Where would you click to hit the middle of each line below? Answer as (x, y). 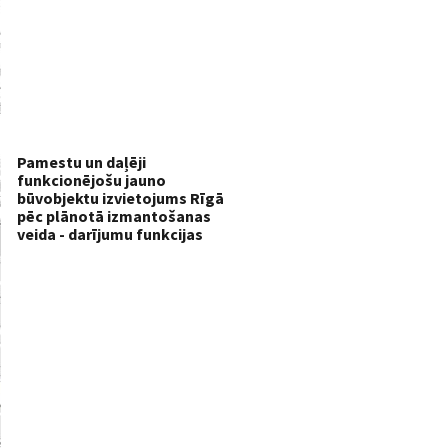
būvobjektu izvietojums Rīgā (120, 197)
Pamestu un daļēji (81, 161)
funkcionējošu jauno (91, 179)
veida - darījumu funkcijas (110, 233)
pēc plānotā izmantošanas (114, 215)
